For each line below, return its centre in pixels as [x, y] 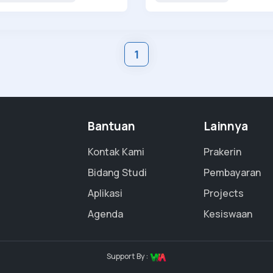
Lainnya [226, 126]
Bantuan [112, 126]
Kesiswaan [228, 214]
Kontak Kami [116, 152]
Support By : [128, 257]
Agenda [105, 214]
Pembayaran [232, 173]
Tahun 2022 [182, 9]
